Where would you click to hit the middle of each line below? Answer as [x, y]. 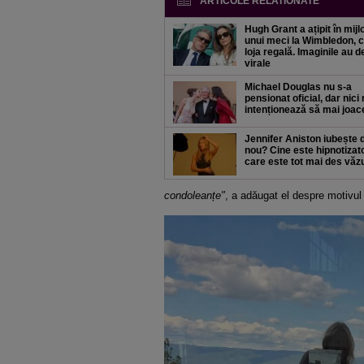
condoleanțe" [195, 195]
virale [258, 63]
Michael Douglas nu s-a [298, 87]
